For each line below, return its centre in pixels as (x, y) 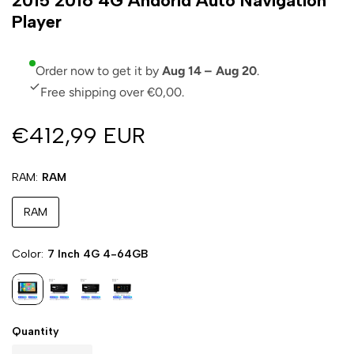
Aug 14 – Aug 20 (209, 70)
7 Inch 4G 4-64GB (98, 254)
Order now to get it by (99, 70)
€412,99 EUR (79, 135)
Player (37, 21)
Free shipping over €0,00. (113, 92)
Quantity (36, 331)
